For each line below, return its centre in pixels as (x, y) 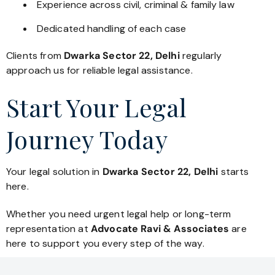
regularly (201, 56)
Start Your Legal (97, 107)
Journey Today (87, 139)
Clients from (35, 56)
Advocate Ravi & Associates (159, 228)
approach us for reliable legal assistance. (99, 71)
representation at (47, 228)
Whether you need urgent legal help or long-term (119, 214)
